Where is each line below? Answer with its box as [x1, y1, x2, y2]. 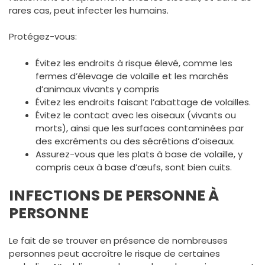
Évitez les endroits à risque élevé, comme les [35, 56, 232, 69]
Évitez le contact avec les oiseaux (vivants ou [35, 108, 236, 121]
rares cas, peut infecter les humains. [9, 4, 169, 17]
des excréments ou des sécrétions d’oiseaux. [35, 134, 235, 147]
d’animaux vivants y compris [35, 82, 159, 95]
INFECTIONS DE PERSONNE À [9, 185, 219, 206]
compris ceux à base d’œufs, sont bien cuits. [35, 160, 232, 173]
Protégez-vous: [9, 30, 77, 43]
